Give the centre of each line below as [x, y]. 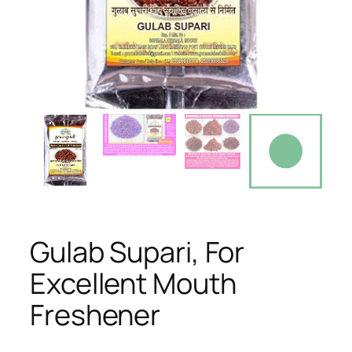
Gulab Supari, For [137, 252]
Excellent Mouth [133, 284]
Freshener [95, 315]
